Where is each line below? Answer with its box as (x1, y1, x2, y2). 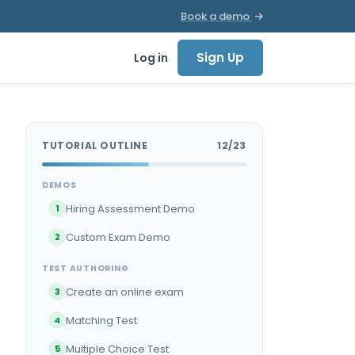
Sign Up (197, 49, 244, 66)
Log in (134, 49, 168, 66)
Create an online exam (66, 284, 184, 300)
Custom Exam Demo (66, 229, 170, 245)
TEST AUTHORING (42, 262, 129, 274)
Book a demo (181, 8, 252, 24)
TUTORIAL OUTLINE (42, 139, 148, 152)
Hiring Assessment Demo (66, 200, 195, 216)
